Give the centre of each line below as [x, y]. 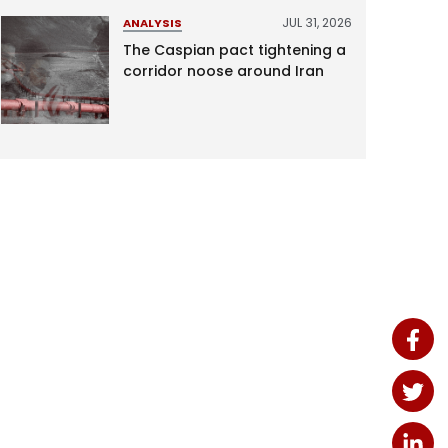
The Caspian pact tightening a [234, 50]
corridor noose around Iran [223, 71]
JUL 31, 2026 [316, 22]
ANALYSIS [152, 22]
